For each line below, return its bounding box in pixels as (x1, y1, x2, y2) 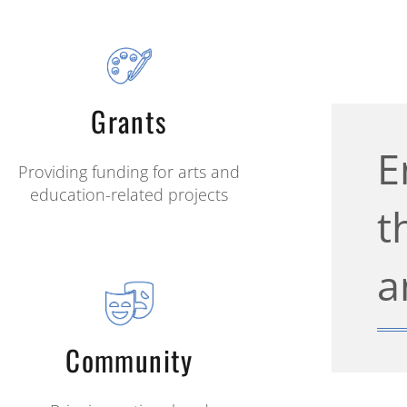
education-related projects (30, 184, 229, 206)
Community (65, 339, 194, 382)
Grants (91, 100, 168, 143)
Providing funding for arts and (18, 161, 241, 184)
